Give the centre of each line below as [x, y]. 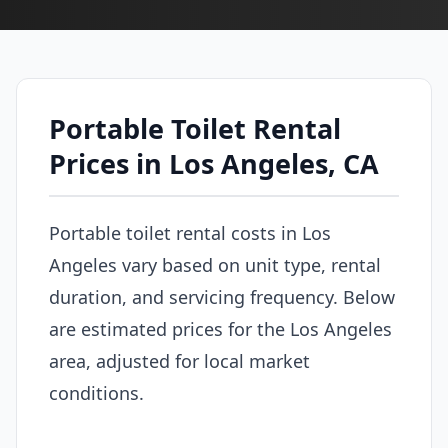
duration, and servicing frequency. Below [222, 296]
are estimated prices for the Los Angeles [220, 328]
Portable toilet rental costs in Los [190, 232]
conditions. [96, 392]
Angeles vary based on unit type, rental [215, 264]
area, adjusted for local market [179, 360]
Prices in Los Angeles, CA [214, 163]
